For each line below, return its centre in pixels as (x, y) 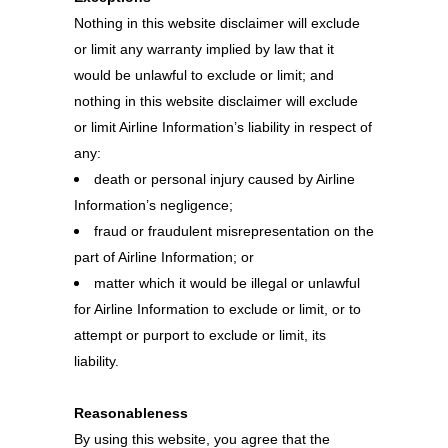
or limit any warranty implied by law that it (204, 49)
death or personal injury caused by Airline (224, 179)
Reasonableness (131, 413)
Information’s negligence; (153, 205)
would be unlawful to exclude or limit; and (204, 75)
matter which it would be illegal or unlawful (227, 283)
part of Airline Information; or (164, 257)
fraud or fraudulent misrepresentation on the (234, 231)
